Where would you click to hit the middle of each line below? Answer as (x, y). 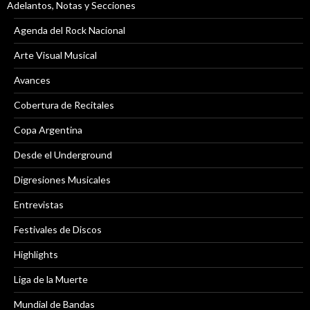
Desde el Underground (63, 155)
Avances (32, 80)
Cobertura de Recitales (64, 105)
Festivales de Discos (58, 230)
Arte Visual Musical (55, 55)
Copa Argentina (48, 130)
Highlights (36, 255)
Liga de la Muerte (51, 280)
